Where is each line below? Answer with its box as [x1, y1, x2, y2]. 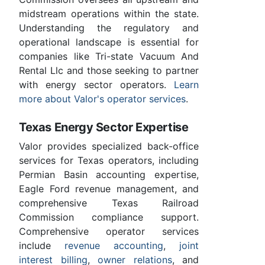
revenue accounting [64, 239, 163, 251]
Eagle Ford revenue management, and [19, 182, 199, 195]
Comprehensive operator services [19, 225, 199, 237]
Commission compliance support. [19, 211, 199, 223]
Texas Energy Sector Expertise [19, 119, 189, 134]
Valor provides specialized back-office [19, 140, 199, 152]
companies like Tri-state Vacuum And [19, 50, 199, 62]
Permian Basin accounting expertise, [19, 168, 199, 180]
